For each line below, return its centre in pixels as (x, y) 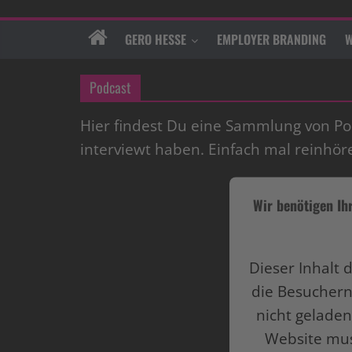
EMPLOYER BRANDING (271, 40)
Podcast (110, 88)
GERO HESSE (156, 40)
